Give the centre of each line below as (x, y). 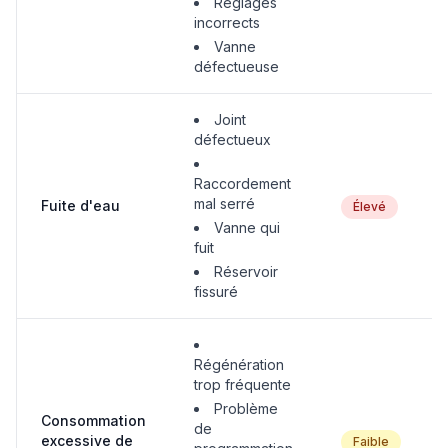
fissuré (216, 291)
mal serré (224, 203)
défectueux (232, 139)
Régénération (239, 364)
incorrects (227, 22)
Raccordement (242, 183)
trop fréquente (242, 384)
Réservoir (246, 271)
